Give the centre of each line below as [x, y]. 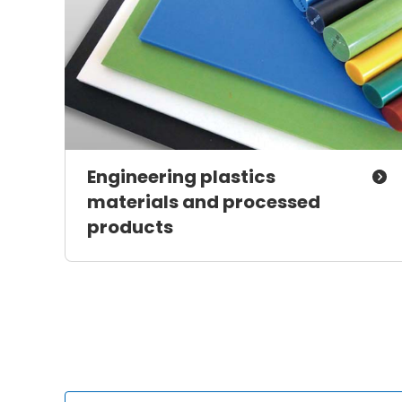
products [130, 227]
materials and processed [204, 201]
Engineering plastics [181, 176]
